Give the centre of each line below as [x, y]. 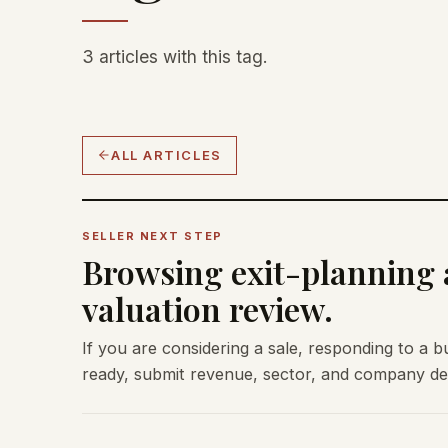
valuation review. [207, 308]
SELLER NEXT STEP [152, 235]
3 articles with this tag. [175, 56]
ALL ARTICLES [166, 154]
